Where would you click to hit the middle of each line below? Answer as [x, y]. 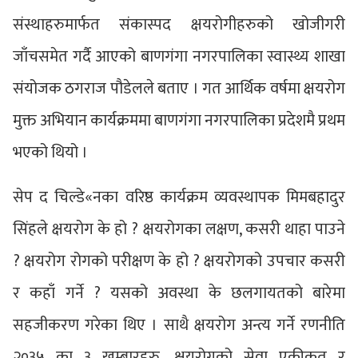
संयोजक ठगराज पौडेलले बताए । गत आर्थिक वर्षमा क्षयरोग [179, 88]
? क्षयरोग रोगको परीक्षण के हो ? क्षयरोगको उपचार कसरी [179, 261]
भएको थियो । [50, 152]
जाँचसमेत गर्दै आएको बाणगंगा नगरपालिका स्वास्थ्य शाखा [179, 56]
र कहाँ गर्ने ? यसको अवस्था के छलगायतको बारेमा [179, 293]
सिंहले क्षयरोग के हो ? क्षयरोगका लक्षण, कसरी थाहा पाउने [179, 229]
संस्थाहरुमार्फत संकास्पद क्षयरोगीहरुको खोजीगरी [179, 24]
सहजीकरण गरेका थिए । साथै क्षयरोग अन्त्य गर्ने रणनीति [179, 325]
